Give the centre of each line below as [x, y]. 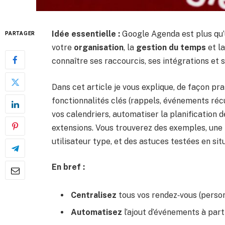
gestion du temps [171, 47]
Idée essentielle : [86, 34]
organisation [99, 47]
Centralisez [94, 195]
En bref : [68, 167]
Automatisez [96, 212]
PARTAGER [20, 33]
